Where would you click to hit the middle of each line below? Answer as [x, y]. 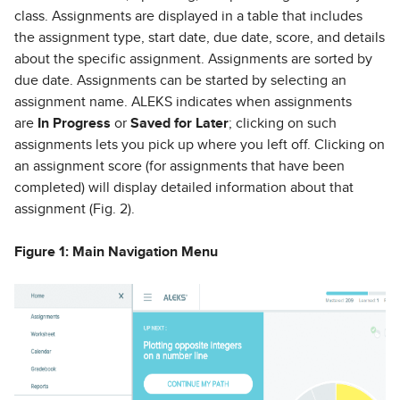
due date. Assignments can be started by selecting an [180, 80]
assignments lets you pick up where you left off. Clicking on [200, 145]
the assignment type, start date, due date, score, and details [200, 37]
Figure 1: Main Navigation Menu [116, 252]
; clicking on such [283, 123]
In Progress [74, 123]
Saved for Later [179, 123]
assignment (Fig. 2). [75, 209]
